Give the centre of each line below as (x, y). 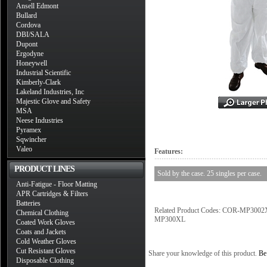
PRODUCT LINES (44, 169)
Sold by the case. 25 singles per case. (209, 173)
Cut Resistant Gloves (46, 251)
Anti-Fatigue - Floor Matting (57, 184)
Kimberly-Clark (38, 82)
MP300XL (170, 219)
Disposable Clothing (45, 260)
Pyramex (29, 130)
